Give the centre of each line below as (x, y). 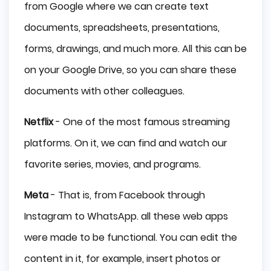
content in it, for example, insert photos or (122, 259)
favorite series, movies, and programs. (113, 165)
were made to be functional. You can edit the (131, 238)
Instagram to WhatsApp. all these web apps (126, 217)
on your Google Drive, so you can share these (130, 70)
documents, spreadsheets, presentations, (122, 28)
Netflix (39, 122)
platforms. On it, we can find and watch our (126, 143)
